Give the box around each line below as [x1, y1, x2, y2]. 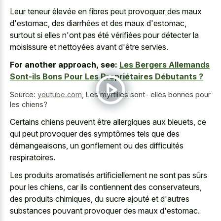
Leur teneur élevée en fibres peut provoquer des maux [10, 6, 202, 16]
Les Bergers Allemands [119, 60, 210, 70]
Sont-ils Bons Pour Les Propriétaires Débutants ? [10, 72, 203, 82]
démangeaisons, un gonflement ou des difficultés [10, 140, 184, 150]
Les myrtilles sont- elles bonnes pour [86, 90, 211, 99]
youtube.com [37, 90, 82, 99]
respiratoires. [10, 152, 55, 162]
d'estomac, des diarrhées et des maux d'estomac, [10, 18, 186, 28]
